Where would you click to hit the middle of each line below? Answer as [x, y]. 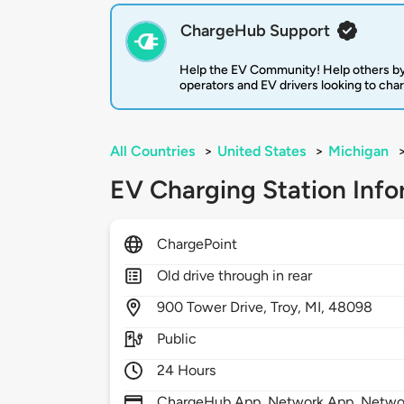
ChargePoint [197, 244]
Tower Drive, [229, 308]
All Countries [152, 151]
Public [177, 339]
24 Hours [187, 371]
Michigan [358, 151]
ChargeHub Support [255, 31]
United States [262, 151]
